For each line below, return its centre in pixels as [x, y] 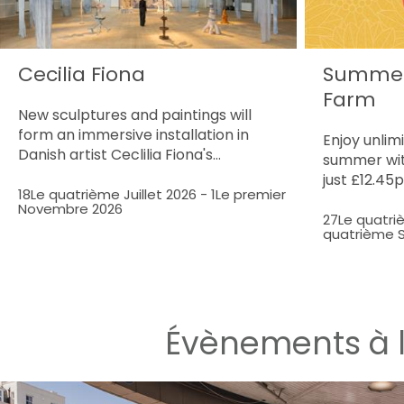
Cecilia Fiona [82, 74]
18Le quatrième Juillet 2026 [107, 194]
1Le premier [248, 194]
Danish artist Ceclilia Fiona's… [119, 154]
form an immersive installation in [133, 134]
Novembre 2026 [70, 208]
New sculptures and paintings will [135, 115]
